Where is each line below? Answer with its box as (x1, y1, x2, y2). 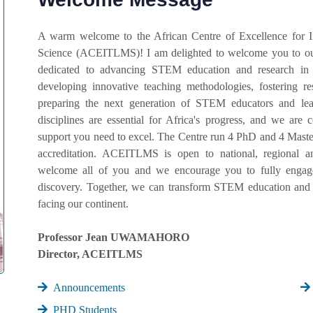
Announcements (52, 281, 125, 293)
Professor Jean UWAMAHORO (37, 231, 189, 243)
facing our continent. (37, 197, 129, 210)
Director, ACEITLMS (37, 247, 143, 260)
